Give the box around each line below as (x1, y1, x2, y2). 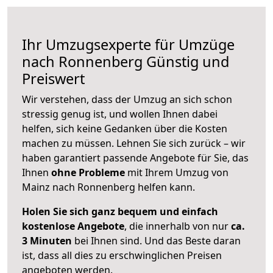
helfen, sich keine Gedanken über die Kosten (22, 121, 227, 135)
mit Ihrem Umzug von (125, 165, 229, 179)
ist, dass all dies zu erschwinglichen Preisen (22, 248, 222, 262)
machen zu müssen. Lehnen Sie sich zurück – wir (22, 136, 246, 150)
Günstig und (143, 51, 229, 71)
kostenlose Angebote (22, 219, 124, 233)
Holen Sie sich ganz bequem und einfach (22, 204, 218, 218)
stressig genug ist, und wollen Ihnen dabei (22, 107, 218, 121)
